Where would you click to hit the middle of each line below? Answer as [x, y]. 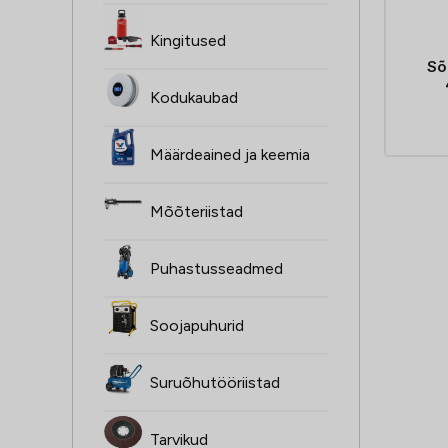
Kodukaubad [194, 98]
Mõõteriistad [196, 212]
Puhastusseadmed [216, 269]
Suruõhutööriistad [215, 383]
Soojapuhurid [197, 326]
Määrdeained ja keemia [230, 155]
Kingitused [188, 41]
